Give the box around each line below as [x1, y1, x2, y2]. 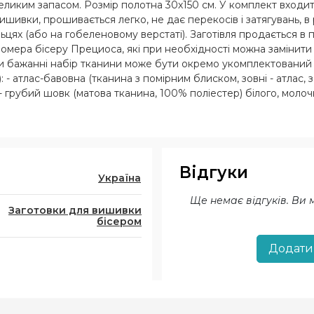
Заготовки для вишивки [8, 204, 142, 217]
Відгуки [179, 163, 248, 182]
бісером [97, 215, 142, 228]
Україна [98, 172, 141, 184]
